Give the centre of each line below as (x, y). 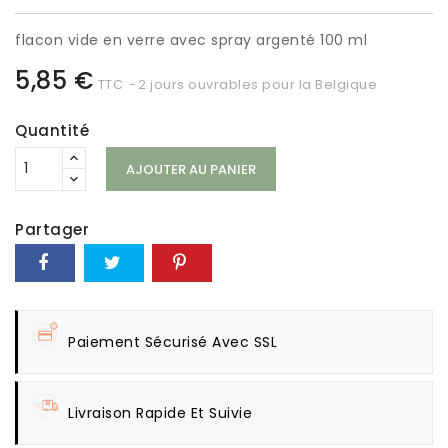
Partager (52, 229)
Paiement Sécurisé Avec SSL (172, 341)
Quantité (52, 130)
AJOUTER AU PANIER (190, 169)
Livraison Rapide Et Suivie (160, 412)
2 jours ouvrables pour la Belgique (257, 84)
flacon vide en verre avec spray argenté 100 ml (191, 40)
